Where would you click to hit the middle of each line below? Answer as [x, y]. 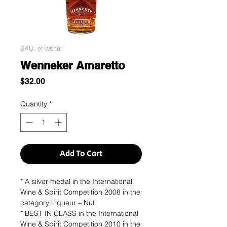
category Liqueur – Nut [58, 203]
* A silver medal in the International [76, 182]
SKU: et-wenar [41, 48]
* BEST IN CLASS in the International [79, 214]
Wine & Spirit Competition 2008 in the [80, 192]
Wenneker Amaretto [72, 66]
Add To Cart [81, 154]
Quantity [34, 104]
